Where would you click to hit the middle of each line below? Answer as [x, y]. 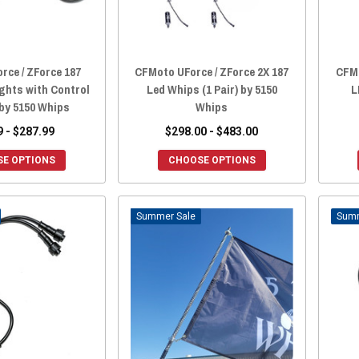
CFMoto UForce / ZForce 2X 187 [212, 71]
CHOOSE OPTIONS [212, 160]
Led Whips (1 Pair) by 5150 [212, 89]
